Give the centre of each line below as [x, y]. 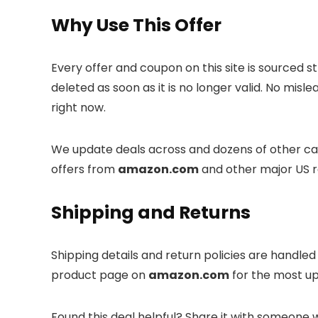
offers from [84, 169]
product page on [100, 275]
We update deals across [120, 149]
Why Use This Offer [136, 25]
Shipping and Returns [151, 213]
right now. [78, 108]
